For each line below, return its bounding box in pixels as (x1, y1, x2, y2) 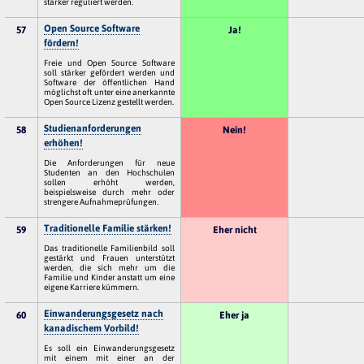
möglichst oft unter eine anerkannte (44, 86, 175, 97)
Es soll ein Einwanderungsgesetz (44, 342, 175, 353)
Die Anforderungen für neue (44, 157, 175, 167)
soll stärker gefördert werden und (44, 67, 175, 77)
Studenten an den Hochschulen (44, 167, 175, 177)
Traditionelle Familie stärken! (44, 222, 172, 234)
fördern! (44, 37, 80, 49)
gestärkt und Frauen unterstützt (44, 252, 175, 262)
